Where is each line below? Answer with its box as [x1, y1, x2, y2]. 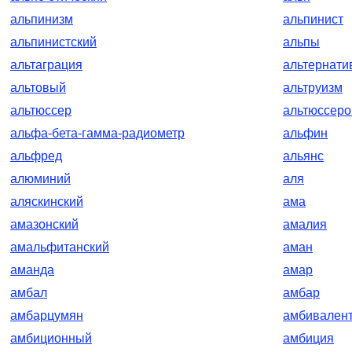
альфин [283, 126, 328, 140]
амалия [283, 218, 327, 231]
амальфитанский [10, 240, 109, 254]
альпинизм [10, 13, 73, 26]
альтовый [10, 81, 66, 94]
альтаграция [10, 58, 82, 71]
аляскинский [10, 195, 83, 208]
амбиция [283, 332, 334, 345]
